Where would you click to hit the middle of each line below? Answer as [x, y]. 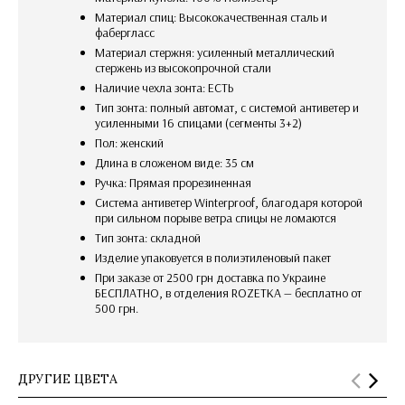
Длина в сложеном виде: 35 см [179, 162]
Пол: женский [133, 142]
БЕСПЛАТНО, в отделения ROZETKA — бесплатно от [228, 292]
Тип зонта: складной [151, 237]
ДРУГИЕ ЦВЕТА [68, 378]
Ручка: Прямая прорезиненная [176, 182]
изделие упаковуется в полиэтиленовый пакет [217, 257]
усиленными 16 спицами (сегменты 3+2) [198, 122]
